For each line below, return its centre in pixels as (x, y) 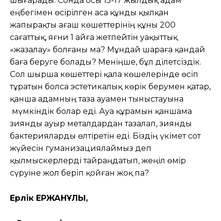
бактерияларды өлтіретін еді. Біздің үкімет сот (105, 136)
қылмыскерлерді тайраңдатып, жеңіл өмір (98, 160)
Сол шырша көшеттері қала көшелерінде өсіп (104, 74)
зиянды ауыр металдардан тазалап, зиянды (101, 123)
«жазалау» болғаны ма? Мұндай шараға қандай (108, 49)
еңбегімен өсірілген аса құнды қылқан (89, 12)
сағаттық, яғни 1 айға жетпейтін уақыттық (94, 37)
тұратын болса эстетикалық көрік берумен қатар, (110, 86)
